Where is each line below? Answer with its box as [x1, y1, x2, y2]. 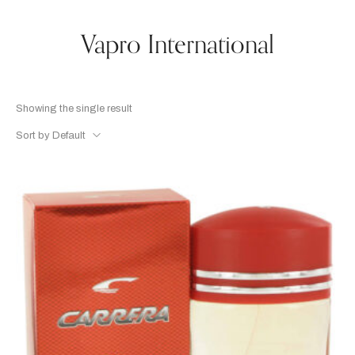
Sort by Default [16, 130, 86, 141]
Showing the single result [16, 103, 132, 114]
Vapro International [81, 25, 274, 66]
